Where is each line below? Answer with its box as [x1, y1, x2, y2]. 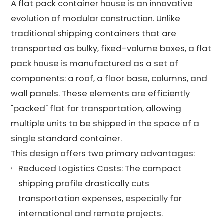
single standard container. [11, 132, 122, 144]
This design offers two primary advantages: [11, 147, 195, 159]
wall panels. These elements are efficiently [11, 87, 190, 99]
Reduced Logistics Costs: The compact [18, 162, 182, 174]
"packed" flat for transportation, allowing [11, 102, 182, 114]
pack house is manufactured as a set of [11, 57, 179, 69]
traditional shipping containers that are [11, 27, 177, 39]
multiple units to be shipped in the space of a [11, 117, 200, 129]
